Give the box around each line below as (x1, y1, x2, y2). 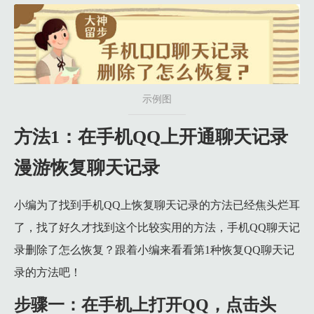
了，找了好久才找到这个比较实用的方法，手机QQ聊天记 (14, 221, 300, 234)
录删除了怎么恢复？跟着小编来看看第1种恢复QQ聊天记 (14, 244, 294, 257)
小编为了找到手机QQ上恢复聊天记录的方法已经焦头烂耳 (14, 199, 300, 212)
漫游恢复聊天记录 (14, 158, 160, 179)
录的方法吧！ (14, 266, 81, 279)
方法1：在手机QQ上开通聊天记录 (14, 127, 288, 148)
